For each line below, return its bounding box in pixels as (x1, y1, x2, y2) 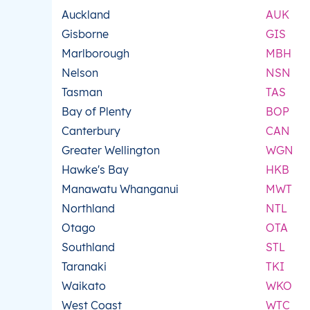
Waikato (62, 279, 106, 293)
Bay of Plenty (62, 104, 131, 119)
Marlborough (62, 46, 129, 61)
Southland (62, 240, 115, 255)
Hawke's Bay (62, 163, 129, 177)
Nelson (62, 66, 98, 80)
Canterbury (62, 124, 120, 138)
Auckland (62, 8, 110, 22)
